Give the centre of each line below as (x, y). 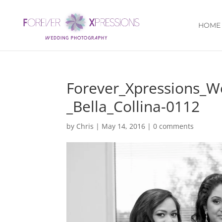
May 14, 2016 (124, 126)
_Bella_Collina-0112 (133, 106)
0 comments (174, 126)
